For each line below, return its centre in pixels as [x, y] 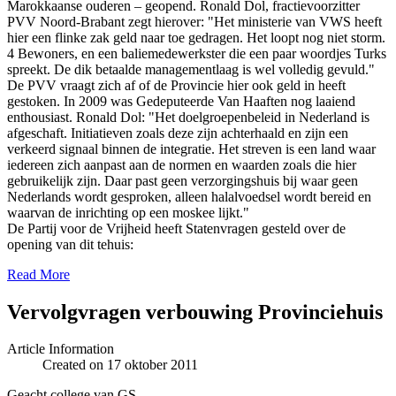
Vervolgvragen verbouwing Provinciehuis [195, 312]
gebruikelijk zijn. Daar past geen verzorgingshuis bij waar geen [183, 180]
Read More [38, 274]
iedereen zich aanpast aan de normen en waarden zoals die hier [182, 164]
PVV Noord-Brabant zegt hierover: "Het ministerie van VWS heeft [194, 21]
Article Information [61, 349]
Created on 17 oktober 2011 [120, 365]
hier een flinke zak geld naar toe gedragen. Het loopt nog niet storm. [196, 37]
